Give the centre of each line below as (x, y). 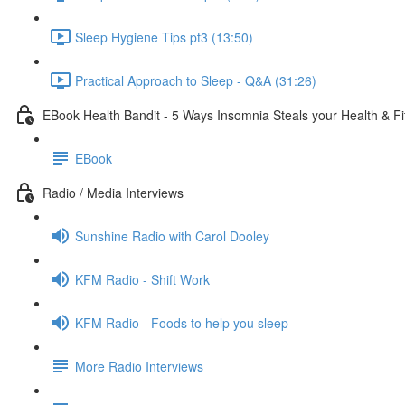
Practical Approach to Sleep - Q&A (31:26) (196, 80)
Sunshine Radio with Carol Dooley (172, 235)
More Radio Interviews (139, 366)
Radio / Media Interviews (113, 192)
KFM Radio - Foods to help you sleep (182, 322)
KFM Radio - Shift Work (142, 279)
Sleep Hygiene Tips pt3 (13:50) (164, 37)
